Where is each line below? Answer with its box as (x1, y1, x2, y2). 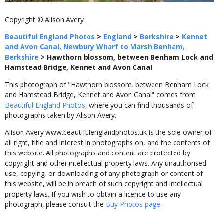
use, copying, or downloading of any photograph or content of (5, 169, 203, 178)
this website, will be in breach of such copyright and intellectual (5, 179, 203, 189)
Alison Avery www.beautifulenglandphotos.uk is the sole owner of (5, 128, 212, 137)
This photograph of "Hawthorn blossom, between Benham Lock (5, 80, 209, 89)
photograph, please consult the (5, 199, 106, 209)
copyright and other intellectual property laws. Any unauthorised (5, 158, 206, 168)
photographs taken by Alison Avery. (5, 110, 116, 120)
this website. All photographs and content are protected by (5, 148, 190, 158)
